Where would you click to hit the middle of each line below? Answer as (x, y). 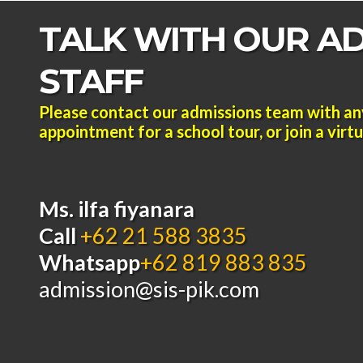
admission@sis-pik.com (149, 289)
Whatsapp (90, 263)
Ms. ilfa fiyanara (117, 209)
